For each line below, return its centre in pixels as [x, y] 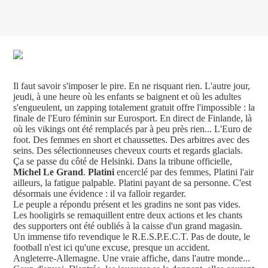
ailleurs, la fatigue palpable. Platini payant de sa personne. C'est [132, 183]
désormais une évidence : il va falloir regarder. [100, 194]
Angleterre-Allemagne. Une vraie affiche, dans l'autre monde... [132, 258]
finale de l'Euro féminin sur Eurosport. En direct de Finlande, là [133, 118]
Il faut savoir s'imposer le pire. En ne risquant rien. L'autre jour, [132, 86]
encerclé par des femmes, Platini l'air [184, 172]
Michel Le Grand [48, 172]
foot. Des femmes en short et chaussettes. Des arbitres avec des [131, 140]
